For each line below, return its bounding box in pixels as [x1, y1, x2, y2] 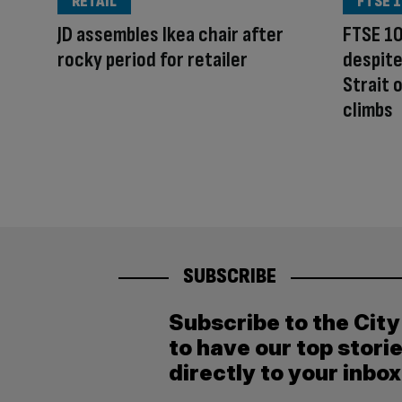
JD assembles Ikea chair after [57, 21, 284, 48]
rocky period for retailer [57, 46, 248, 73]
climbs [343, 96, 393, 123]
